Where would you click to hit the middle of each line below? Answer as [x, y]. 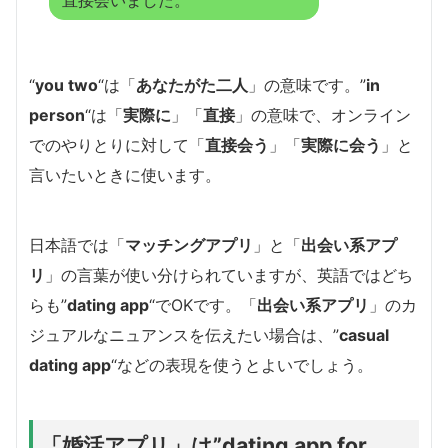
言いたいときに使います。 [125, 174]
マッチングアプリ [189, 244]
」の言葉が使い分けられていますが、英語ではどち [229, 274]
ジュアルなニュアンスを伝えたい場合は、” [184, 334]
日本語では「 [77, 244]
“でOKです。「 [203, 304]
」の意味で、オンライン [323, 114]
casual [364, 334]
